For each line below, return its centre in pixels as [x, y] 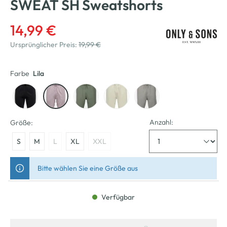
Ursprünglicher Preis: [44, 45]
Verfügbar [117, 197]
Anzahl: [162, 122]
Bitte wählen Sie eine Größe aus [88, 168]
